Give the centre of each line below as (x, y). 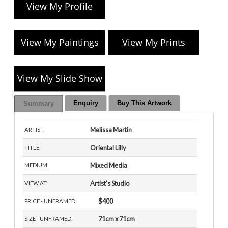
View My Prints (154, 42)
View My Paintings (60, 42)
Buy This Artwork (145, 103)
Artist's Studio (110, 183)
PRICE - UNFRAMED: (51, 201)
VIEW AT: (36, 183)
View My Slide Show (60, 78)
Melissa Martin (111, 130)
